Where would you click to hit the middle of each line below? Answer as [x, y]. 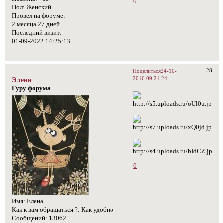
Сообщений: [29, 218]
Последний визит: [37, 33]
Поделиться [147, 71]
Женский [38, 8]
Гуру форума [31, 88]
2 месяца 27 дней [36, 25]
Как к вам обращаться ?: [46, 209]
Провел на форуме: [38, 16]
